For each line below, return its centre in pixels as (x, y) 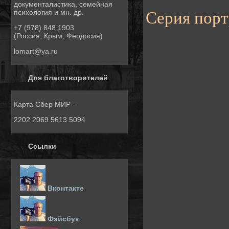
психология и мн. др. (49, 12)
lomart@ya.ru (36, 51)
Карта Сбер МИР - (44, 104)
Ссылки (42, 146)
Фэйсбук (62, 219)
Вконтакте (65, 188)
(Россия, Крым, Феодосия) (58, 36)
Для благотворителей (68, 78)
